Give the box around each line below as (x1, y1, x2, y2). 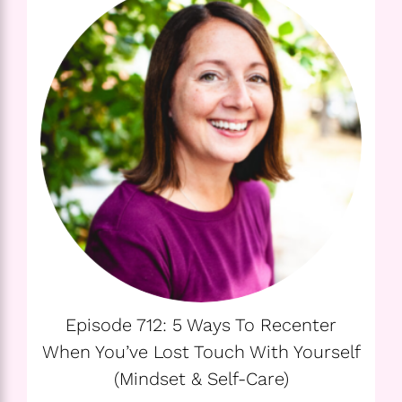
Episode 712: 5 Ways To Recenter (66, 314, 336, 336)
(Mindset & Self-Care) (113, 368, 289, 390)
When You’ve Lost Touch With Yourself (41, 341, 361, 363)
